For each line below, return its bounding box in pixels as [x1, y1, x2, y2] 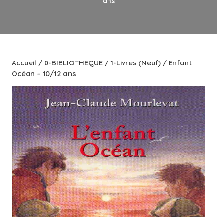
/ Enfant [161, 58, 192, 67]
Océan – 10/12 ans [12, 69, 76, 78]
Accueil [12, 58, 36, 67]
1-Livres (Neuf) [110, 58, 161, 67]
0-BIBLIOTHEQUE [44, 58, 103, 67]
